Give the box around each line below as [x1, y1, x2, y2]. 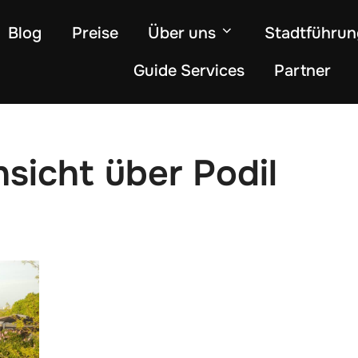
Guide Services [133, 61, 245, 82]
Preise [71, 23, 118, 44]
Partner [274, 61, 332, 82]
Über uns [148, 23, 216, 44]
